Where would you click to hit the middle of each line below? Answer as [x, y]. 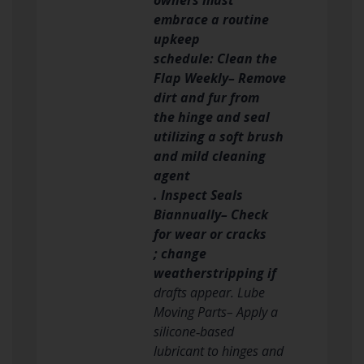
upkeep [177, 39]
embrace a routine [211, 19]
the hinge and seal [212, 117]
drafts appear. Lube [209, 292]
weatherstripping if [215, 273]
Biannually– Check [211, 214]
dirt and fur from [206, 97]
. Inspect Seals [198, 195]
